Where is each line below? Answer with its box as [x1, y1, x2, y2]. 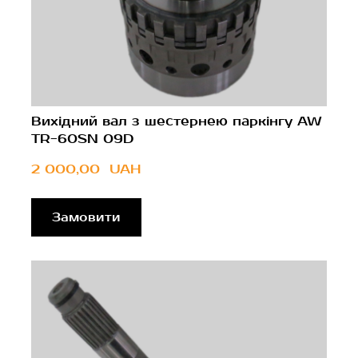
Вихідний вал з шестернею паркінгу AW [31, 113, 322, 129]
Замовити [52, 209, 121, 225]
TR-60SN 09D [31, 130, 133, 147]
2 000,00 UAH [31, 161, 141, 177]
